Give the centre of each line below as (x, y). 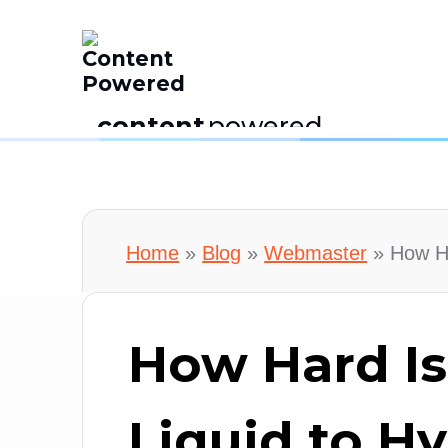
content (151, 126)
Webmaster (316, 252)
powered (266, 126)
